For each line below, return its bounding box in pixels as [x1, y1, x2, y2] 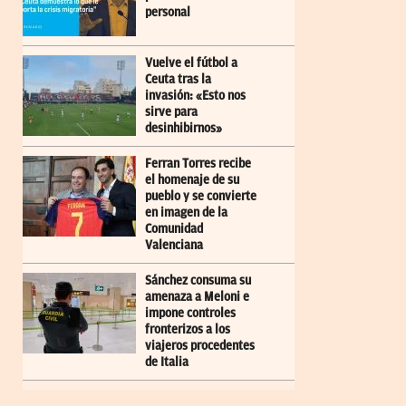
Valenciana [145, 237, 203, 252]
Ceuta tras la [145, 72, 211, 86]
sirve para [145, 104, 198, 119]
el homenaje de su [145, 172, 239, 187]
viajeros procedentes [145, 338, 255, 353]
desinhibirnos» [145, 121, 222, 135]
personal [145, 5, 190, 19]
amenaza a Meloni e [145, 289, 249, 304]
